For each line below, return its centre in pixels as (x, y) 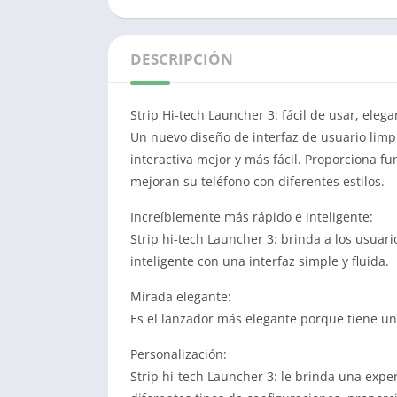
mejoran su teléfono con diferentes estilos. (257, 181)
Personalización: (179, 354)
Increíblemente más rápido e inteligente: (252, 217)
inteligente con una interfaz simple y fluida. (260, 261)
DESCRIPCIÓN (182, 59)
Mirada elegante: (181, 296)
